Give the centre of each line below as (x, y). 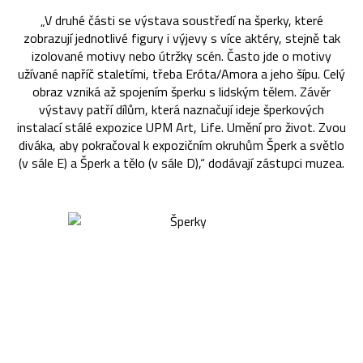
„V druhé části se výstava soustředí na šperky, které (181, 21)
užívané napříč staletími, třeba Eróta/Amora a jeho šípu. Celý (181, 74)
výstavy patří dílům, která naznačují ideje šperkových (181, 110)
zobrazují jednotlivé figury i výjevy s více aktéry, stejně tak (181, 38)
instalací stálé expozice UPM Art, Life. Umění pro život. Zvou (181, 128)
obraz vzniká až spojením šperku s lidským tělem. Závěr (181, 92)
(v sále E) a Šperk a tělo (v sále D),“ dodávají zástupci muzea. (181, 163)
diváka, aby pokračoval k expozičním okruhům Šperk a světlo (181, 145)
